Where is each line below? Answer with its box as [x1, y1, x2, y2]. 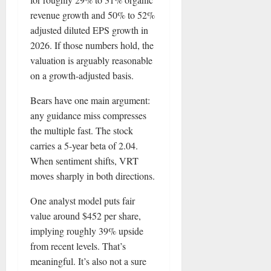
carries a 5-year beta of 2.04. [30, 139, 138, 152]
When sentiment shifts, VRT [30, 154, 139, 167]
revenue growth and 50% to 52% [30, 8, 155, 21]
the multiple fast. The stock [30, 123, 133, 137]
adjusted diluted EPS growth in [30, 23, 148, 36]
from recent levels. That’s [30, 239, 126, 252]
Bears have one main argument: [30, 93, 150, 106]
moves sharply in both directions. [30, 169, 155, 182]
